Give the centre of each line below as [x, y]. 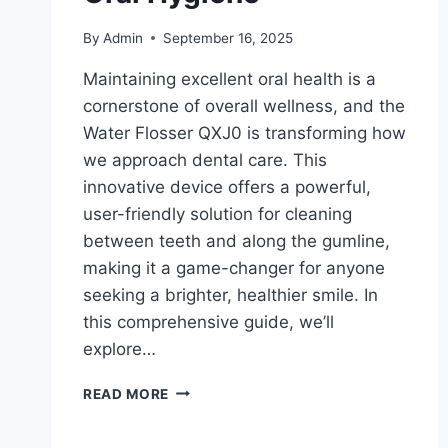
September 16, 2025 [228, 37]
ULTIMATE [205, 409]
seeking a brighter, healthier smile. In [230, 294]
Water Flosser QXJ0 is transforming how [244, 132]
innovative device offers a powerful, [227, 186]
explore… [119, 348]
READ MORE [126, 393]
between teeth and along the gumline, [236, 240]
